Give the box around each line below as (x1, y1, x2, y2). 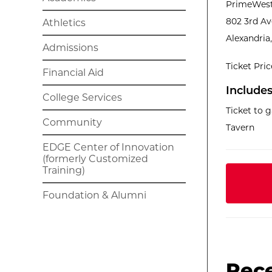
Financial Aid (42, 67, 104, 78)
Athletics (42, 17, 86, 29)
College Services (42, 92, 122, 103)
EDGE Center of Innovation (42, 141, 174, 153)
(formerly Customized (42, 153, 148, 165)
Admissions (42, 42, 98, 53)
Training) (42, 165, 85, 176)
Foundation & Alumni (42, 189, 146, 201)
